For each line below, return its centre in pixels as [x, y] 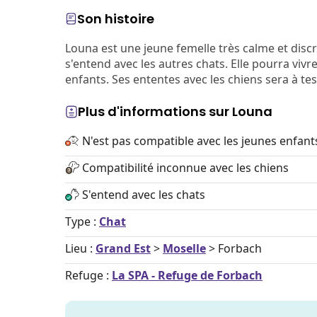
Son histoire [116, 19]
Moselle [184, 248]
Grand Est [123, 248]
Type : [82, 221]
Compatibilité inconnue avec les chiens [185, 168]
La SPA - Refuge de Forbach [187, 275]
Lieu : [80, 248]
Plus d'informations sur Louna [175, 111]
